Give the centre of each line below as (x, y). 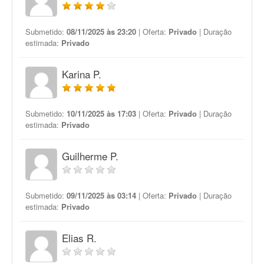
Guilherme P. (90, 156)
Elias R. (79, 238)
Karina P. (82, 74)
